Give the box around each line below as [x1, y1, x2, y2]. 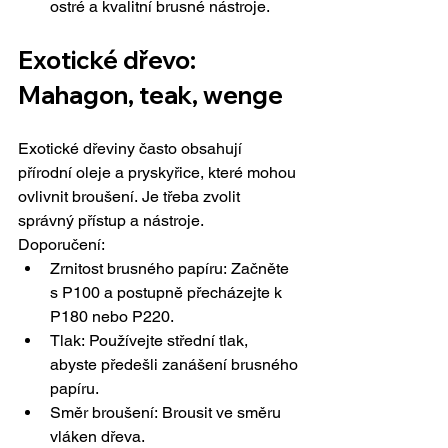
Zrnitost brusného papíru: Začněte [50, 259, 293, 279]
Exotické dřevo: [18, 45, 201, 76]
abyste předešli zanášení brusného [50, 355, 302, 375]
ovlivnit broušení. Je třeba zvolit [18, 187, 244, 207]
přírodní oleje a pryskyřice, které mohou [18, 163, 300, 183]
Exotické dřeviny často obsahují [18, 139, 246, 159]
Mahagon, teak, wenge [18, 80, 283, 111]
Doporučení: [18, 235, 105, 255]
